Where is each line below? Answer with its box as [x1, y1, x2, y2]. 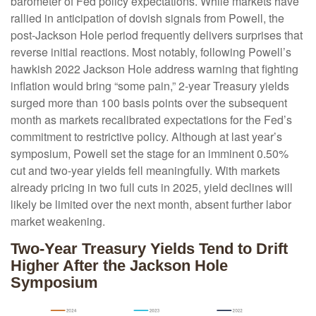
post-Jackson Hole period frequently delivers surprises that [11, 27, 303, 44]
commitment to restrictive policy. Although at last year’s [11, 128, 282, 145]
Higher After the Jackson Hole [11, 257, 228, 275]
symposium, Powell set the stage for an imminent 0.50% [11, 145, 288, 162]
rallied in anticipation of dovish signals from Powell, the [11, 10, 284, 27]
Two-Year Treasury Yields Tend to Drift [11, 240, 288, 258]
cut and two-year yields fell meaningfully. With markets [11, 162, 280, 179]
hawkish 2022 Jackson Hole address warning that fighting [11, 61, 298, 78]
